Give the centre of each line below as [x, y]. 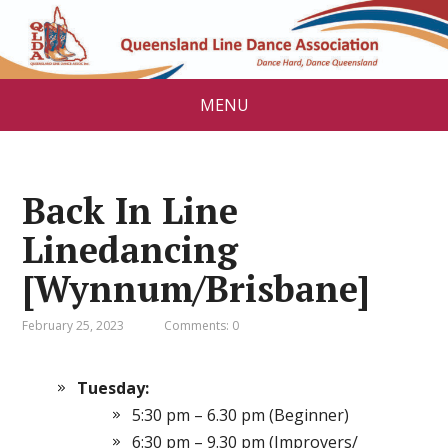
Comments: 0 [202, 325]
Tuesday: [113, 387]
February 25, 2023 [73, 325]
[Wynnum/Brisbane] [196, 288]
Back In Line [130, 210]
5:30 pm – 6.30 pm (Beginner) [241, 414]
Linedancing [130, 249]
